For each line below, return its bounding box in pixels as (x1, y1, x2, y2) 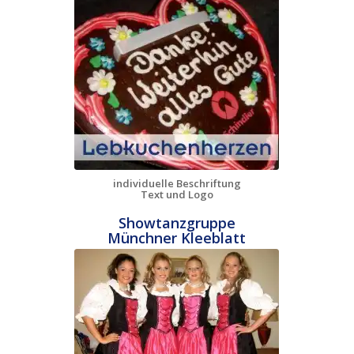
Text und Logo (140, 187, 213, 202)
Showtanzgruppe (118, 213, 235, 233)
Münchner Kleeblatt (107, 228, 247, 248)
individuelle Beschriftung (112, 176, 241, 191)
